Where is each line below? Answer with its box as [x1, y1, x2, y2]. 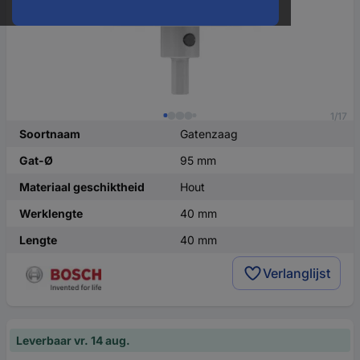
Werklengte [19, 207, 83, 220]
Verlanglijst [263, 265, 330, 282]
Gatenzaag [180, 127, 238, 141]
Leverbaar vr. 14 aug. [16, 333, 130, 348]
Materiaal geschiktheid [19, 180, 145, 194]
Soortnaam [19, 127, 80, 141]
